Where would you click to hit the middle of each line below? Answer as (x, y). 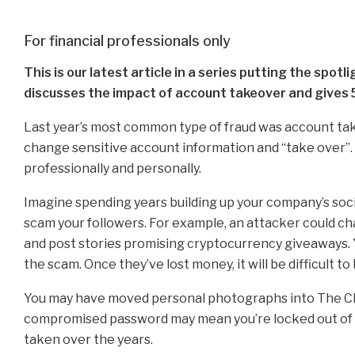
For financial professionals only (127, 41)
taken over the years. (88, 340)
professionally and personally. (113, 168)
